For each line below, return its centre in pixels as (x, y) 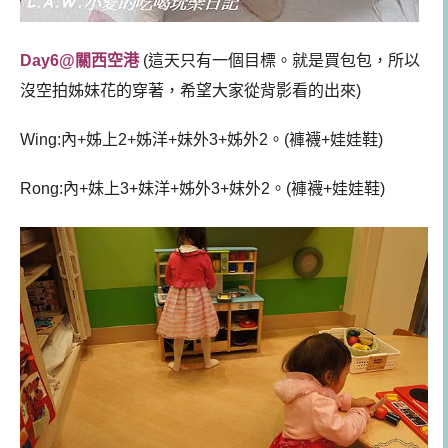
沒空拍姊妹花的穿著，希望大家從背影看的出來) (190, 91)
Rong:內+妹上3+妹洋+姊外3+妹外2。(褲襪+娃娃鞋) (202, 188)
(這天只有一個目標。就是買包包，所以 (279, 61)
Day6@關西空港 (79, 61)
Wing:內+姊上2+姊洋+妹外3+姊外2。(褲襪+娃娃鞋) (201, 140)
